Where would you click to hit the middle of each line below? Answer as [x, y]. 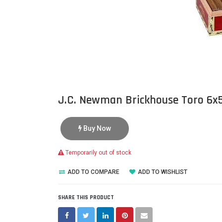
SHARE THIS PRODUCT [86, 197]
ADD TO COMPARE [93, 172]
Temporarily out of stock [98, 153]
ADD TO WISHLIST [162, 172]
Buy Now [96, 128]
